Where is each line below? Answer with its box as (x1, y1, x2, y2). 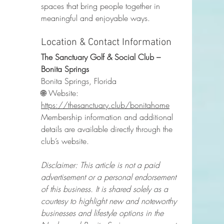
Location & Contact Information (41, 36, 171, 49)
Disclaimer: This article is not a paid (41, 159, 162, 171)
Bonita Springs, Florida (41, 75, 116, 87)
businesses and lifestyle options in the (41, 207, 166, 219)
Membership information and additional (41, 111, 175, 123)
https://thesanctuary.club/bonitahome (41, 99, 169, 111)
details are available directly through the (41, 123, 175, 135)
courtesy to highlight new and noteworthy (41, 195, 179, 207)
